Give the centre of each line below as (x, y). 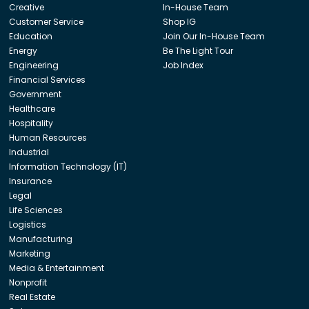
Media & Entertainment (57, 268)
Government (36, 94)
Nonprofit (28, 282)
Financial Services (48, 79)
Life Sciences (36, 210)
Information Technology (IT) (68, 166)
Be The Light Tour (198, 50)
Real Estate (32, 297)
